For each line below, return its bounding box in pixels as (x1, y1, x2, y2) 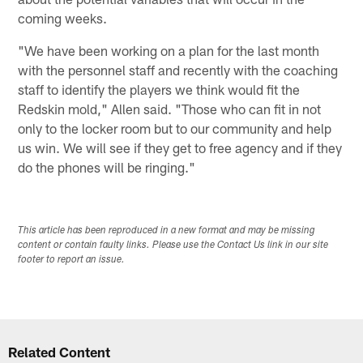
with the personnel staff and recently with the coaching (18, 62, 339, 79)
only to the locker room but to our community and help (18, 120, 332, 137)
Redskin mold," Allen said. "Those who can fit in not (18, 100, 322, 117)
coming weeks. (18, 10, 108, 27)
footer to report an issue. (18, 255, 126, 266)
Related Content (8, 343, 111, 360)
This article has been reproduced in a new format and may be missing (18, 226, 316, 237)
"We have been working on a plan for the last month (18, 42, 320, 59)
